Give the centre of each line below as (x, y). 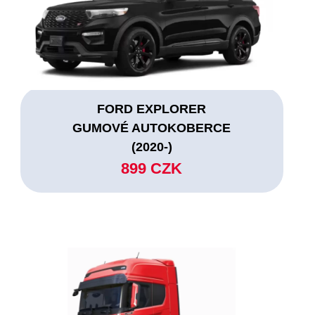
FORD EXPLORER (152, 109)
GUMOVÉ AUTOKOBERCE (152, 128)
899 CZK (152, 168)
